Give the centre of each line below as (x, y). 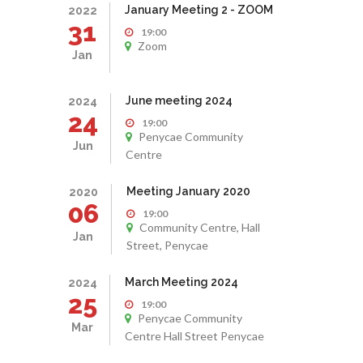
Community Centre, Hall (198, 227)
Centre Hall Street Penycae (194, 336)
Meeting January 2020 (188, 191)
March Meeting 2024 (181, 282)
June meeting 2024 (179, 100)
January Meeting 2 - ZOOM (199, 10)
